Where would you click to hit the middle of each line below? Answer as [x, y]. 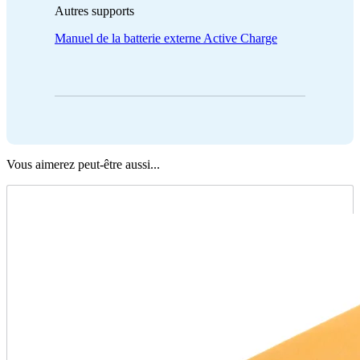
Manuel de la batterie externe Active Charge [166, 38]
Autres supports [94, 10]
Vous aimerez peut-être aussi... [83, 164]
